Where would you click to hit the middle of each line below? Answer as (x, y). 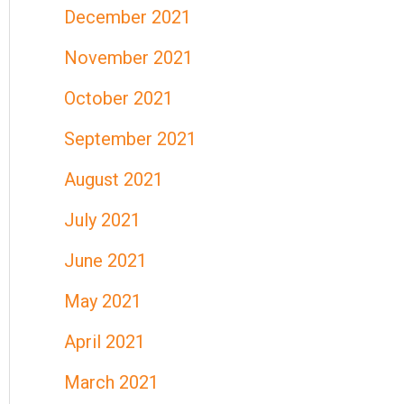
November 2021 (129, 58)
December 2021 (128, 17)
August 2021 (114, 179)
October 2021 (119, 98)
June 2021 (106, 261)
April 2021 (105, 342)
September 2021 (130, 139)
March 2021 (111, 382)
